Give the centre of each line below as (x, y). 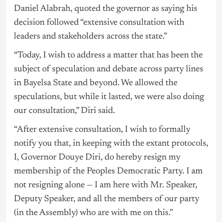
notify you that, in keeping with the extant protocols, (111, 144)
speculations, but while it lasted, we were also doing (109, 97)
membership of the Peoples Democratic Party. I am (108, 172)
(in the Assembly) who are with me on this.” (93, 213)
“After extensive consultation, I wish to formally (102, 130)
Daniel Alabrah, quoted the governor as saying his (105, 9)
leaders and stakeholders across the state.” (90, 37)
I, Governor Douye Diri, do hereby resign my (97, 158)
